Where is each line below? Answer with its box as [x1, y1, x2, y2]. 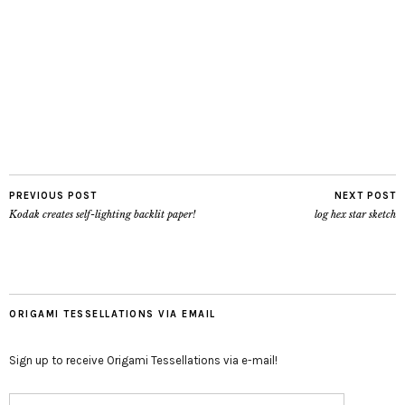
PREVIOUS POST [9, 190, 97, 202]
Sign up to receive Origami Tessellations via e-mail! [9, 353, 278, 367]
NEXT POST [334, 190, 396, 202]
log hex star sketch [315, 208, 396, 221]
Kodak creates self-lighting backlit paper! [9, 208, 195, 221]
